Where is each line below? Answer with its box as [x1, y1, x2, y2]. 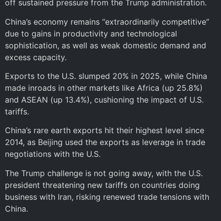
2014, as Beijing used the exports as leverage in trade [5, 137, 205, 147]
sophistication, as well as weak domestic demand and [5, 40, 206, 50]
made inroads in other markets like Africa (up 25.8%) [5, 83, 203, 93]
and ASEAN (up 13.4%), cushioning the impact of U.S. [5, 95, 204, 105]
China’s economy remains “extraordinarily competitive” [5, 16, 209, 27]
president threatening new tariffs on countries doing [5, 180, 200, 190]
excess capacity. [5, 52, 67, 62]
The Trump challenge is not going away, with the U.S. [5, 168, 203, 178]
